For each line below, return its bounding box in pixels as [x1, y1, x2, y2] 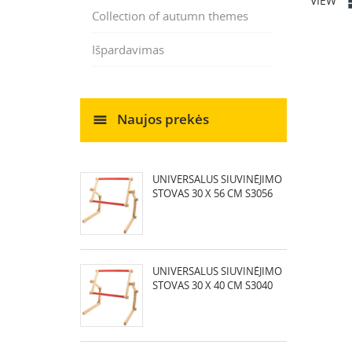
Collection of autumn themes [92, 8, 248, 24]
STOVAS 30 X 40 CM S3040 [152, 278, 273, 292]
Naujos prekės [114, 109, 209, 128]
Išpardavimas [92, 42, 164, 57]
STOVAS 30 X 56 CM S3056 [152, 186, 273, 200]
